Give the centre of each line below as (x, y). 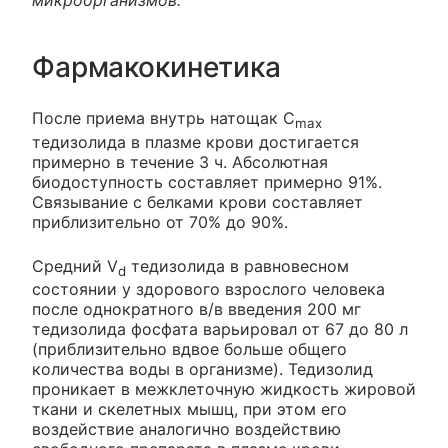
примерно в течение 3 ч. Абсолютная (180, 161)
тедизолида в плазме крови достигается (195, 141)
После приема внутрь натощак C (163, 118)
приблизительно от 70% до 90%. (160, 221)
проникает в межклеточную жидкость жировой (224, 388)
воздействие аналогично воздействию (186, 428)
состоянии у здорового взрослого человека (208, 288)
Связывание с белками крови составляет (197, 201)
